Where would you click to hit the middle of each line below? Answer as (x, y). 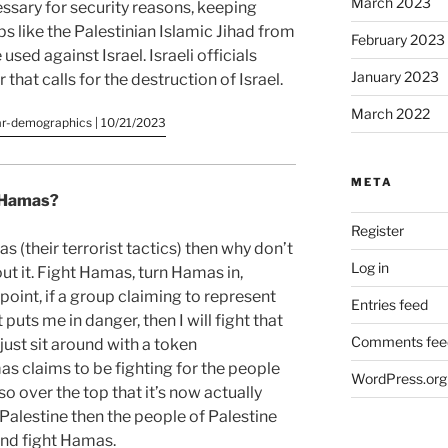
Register (377, 231)
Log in (369, 268)
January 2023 (394, 77)
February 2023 (397, 40)
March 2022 (390, 114)
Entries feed (389, 305)
